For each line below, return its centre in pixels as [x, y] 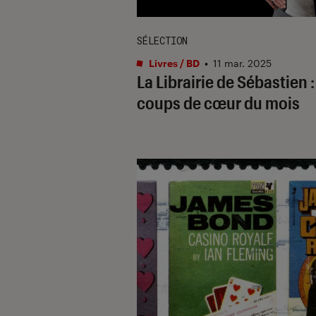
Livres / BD [173, 63]
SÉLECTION [162, 40]
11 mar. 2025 [242, 63]
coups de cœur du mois [218, 102]
